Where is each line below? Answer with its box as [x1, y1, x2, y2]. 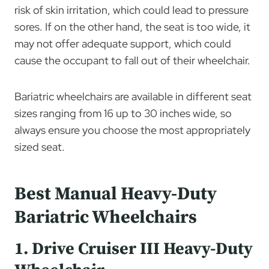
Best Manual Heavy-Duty [14, 182, 217, 205]
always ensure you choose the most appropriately [14, 122, 250, 137]
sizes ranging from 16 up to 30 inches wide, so [14, 106, 232, 120]
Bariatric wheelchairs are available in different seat [14, 89, 252, 103]
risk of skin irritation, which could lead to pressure [14, 2, 249, 17]
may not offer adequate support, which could [14, 36, 231, 50]
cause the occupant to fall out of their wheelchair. [14, 53, 250, 67]
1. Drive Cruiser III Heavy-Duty [14, 238, 253, 259]
